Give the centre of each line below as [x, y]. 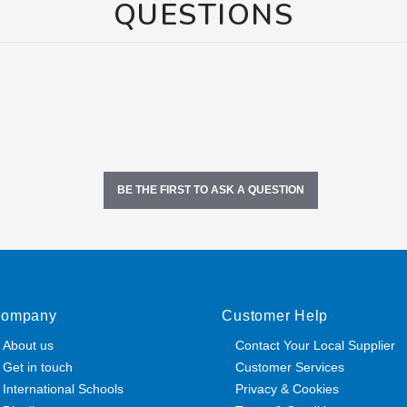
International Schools [64, 388]
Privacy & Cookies [288, 388]
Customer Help [275, 316]
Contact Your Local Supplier [316, 345]
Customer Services [290, 367]
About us [29, 345]
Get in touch [38, 367]
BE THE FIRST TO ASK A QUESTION [210, 190]
